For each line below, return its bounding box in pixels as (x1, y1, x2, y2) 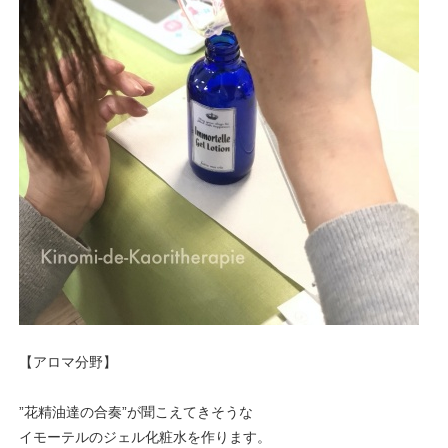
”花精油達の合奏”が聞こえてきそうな (19, 403, 254, 420)
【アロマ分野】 (19, 353, 118, 370)
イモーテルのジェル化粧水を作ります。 (19, 428, 272, 445)
